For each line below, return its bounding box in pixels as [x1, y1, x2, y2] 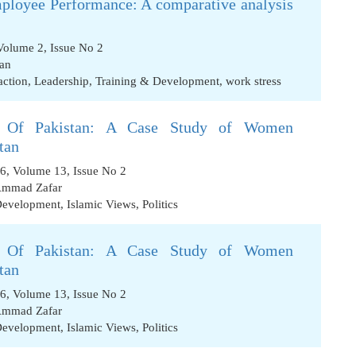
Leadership [34, 75, 89, 87]
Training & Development [95, 75, 219, 87]
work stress [226, 75, 281, 87]
